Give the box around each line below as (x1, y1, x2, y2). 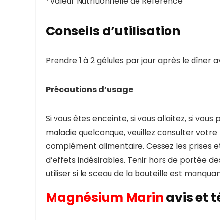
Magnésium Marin (46, 189, 164, 207)
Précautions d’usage (46, 84, 133, 96)
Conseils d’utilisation (46, 23, 180, 40)
